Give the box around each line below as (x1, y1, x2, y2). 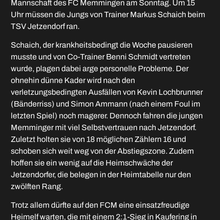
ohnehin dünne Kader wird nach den (11, 76, 136, 84)
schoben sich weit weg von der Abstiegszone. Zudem (11, 146, 194, 155)
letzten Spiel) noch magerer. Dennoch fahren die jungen (11, 111, 203, 120)
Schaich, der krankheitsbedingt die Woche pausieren (11, 40, 193, 49)
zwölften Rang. (11, 182, 63, 191)
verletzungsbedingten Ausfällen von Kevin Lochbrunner (11, 87, 203, 96)
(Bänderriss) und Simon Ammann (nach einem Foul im (11, 99, 201, 108)
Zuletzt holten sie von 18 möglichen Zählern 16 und (11, 135, 187, 143)
